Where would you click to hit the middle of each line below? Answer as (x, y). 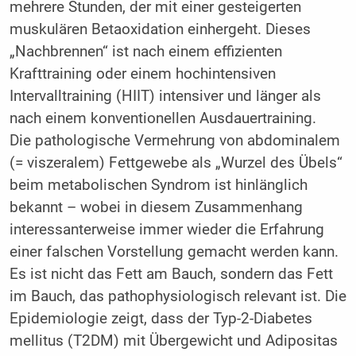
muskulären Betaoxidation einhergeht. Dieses (160, 30)
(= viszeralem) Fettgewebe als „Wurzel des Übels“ (176, 163)
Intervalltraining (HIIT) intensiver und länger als (165, 97)
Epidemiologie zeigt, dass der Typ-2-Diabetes (161, 319)
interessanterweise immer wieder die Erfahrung (166, 230)
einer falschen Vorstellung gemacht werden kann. (174, 252)
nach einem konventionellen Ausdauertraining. (163, 119)
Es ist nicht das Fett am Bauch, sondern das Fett (171, 275)
